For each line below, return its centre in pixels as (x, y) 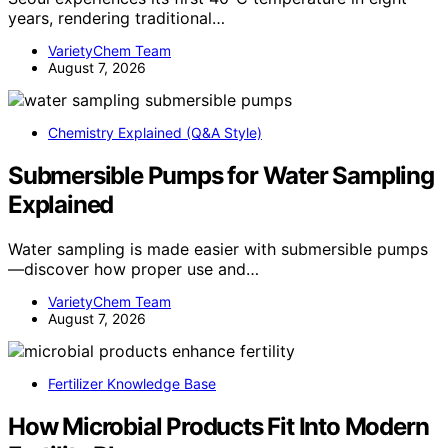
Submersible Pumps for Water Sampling (221, 176)
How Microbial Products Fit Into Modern (218, 427)
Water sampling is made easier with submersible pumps (218, 249)
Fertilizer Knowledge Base (132, 384)
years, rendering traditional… (116, 18)
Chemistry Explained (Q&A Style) (155, 133)
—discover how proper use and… (133, 269)
